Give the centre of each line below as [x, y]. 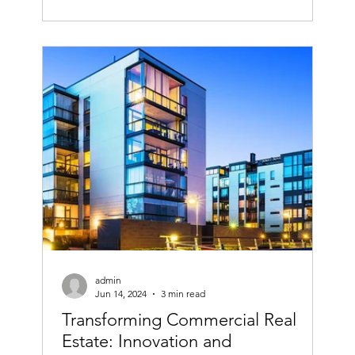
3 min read [183, 294]
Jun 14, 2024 [120, 294]
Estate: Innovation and [146, 342]
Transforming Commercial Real [179, 320]
